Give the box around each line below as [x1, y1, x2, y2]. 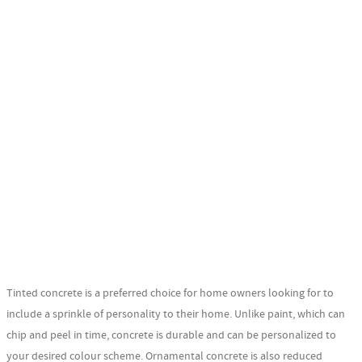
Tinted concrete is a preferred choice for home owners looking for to [6, 285, 334, 301]
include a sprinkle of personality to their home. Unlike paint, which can [6, 306, 345, 322]
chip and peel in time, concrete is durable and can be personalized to [6, 327, 336, 343]
